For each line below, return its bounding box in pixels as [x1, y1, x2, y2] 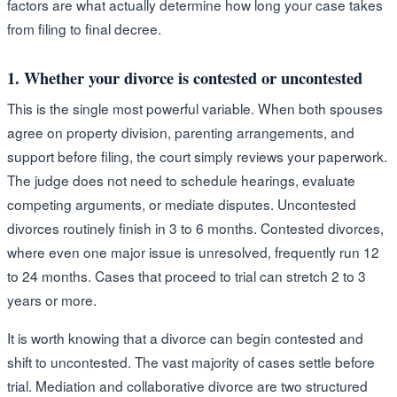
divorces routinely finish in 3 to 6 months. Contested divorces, [7, 217, 384, 237]
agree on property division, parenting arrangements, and [7, 121, 354, 142]
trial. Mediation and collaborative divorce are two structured [7, 375, 368, 395]
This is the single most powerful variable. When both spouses [7, 97, 383, 118]
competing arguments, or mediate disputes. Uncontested [7, 193, 356, 214]
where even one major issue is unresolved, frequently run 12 [7, 241, 379, 261]
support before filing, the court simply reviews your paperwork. [7, 145, 387, 166]
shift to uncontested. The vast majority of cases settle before [7, 351, 375, 371]
